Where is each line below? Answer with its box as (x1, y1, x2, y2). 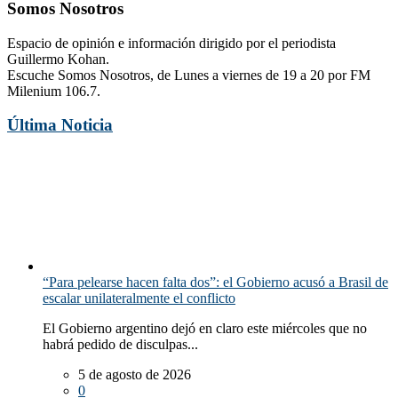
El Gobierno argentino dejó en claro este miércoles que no (43, 321, 367, 337)
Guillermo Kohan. (7, 51, 109, 67)
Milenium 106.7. (7, 83, 100, 99)
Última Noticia (7, 115, 113, 135)
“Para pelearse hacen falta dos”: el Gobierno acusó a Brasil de (43, 275, 388, 291)
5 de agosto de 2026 (78, 367, 191, 383)
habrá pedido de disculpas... (43, 337, 198, 353)
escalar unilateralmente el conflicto (43, 291, 235, 306)
